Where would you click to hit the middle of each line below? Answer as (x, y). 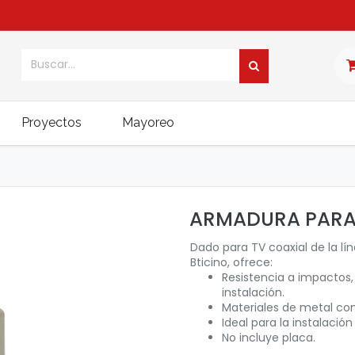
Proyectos (51, 122)
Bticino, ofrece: (231, 262)
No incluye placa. (269, 338)
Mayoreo (148, 122)
